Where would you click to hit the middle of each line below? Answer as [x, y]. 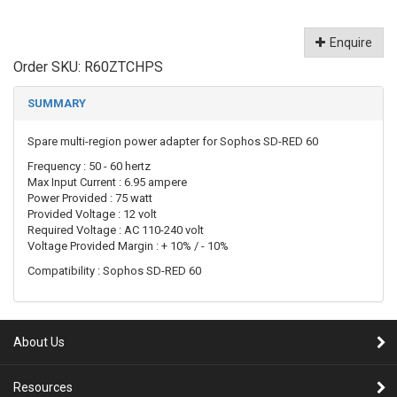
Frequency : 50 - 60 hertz [89, 166]
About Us [39, 342]
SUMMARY [57, 103]
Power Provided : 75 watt [90, 198]
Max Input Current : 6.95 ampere [107, 182]
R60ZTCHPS [124, 66]
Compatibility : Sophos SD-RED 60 [114, 270]
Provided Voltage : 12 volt [92, 214]
